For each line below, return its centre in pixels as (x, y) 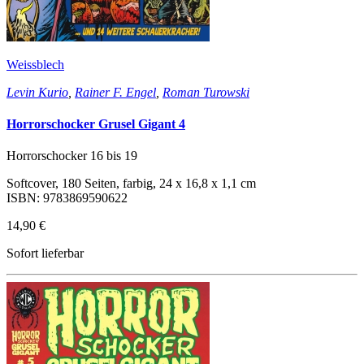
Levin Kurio (37, 92)
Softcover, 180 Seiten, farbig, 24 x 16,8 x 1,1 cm (131, 184)
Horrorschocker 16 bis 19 (72, 156)
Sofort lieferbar (45, 253)
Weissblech (35, 64)
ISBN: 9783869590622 (67, 198)
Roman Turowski (206, 92)
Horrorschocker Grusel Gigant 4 (96, 123)
